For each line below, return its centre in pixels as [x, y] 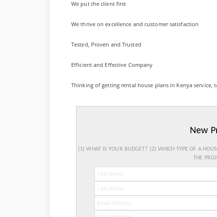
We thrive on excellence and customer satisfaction [135, 24]
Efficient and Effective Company [112, 65]
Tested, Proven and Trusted [106, 44]
